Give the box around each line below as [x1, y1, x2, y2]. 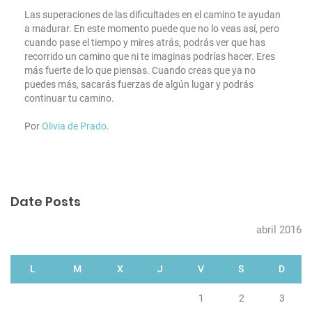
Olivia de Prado [42, 120, 107, 132]
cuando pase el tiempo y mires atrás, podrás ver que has [24, 37, 265, 49]
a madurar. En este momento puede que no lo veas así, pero [24, 23, 279, 35]
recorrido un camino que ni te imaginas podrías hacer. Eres [24, 51, 275, 63]
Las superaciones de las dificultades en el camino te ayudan [24, 9, 281, 21]
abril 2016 [256, 224, 302, 237]
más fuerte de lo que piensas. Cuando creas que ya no [24, 65, 256, 77]
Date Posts [10, 193, 81, 211]
